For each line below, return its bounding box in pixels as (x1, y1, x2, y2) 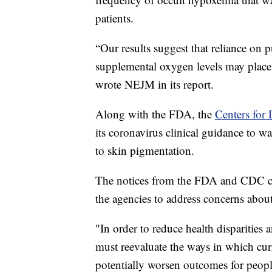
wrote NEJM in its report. (95, 76, 214, 92)
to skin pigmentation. (95, 143, 194, 158)
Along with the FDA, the (95, 106, 215, 122)
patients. (95, 10, 134, 26)
